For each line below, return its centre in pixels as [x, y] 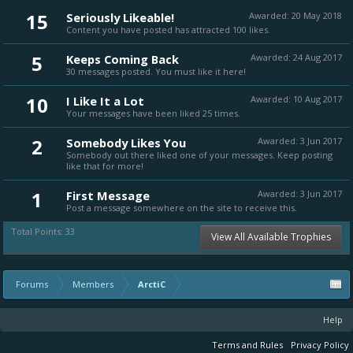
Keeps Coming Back [123, 59]
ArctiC [152, 284]
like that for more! [105, 166]
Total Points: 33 [43, 231]
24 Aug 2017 [318, 57]
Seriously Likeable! [120, 17]
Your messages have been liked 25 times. [153, 113]
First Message [108, 195]
